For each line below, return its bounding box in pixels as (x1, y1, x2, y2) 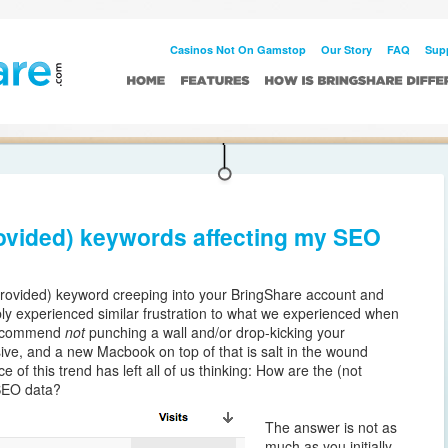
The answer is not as (265, 417, 397, 438)
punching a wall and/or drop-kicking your (85, 322, 345, 343)
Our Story (321, 42, 372, 57)
